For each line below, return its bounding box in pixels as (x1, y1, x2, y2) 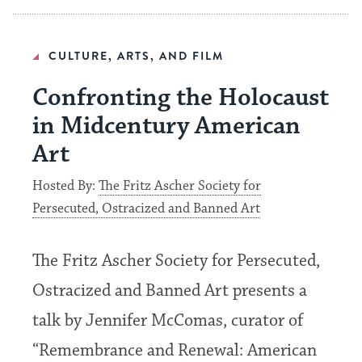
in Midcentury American (32, 111, 301, 141)
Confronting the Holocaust (32, 82, 330, 113)
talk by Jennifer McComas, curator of (32, 310, 304, 331)
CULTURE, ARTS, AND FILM (48, 48, 225, 64)
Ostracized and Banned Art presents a (32, 280, 308, 301)
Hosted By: (32, 178, 99, 195)
